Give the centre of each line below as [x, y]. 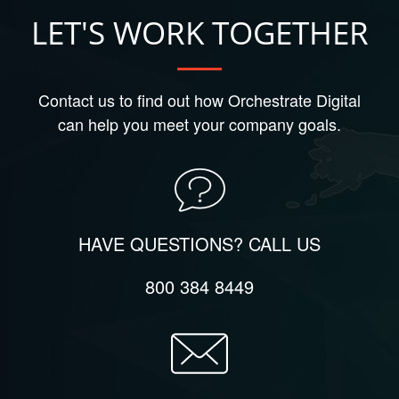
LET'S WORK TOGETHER [199, 33]
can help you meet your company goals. [199, 124]
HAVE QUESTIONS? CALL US [199, 244]
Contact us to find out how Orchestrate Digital [199, 100]
